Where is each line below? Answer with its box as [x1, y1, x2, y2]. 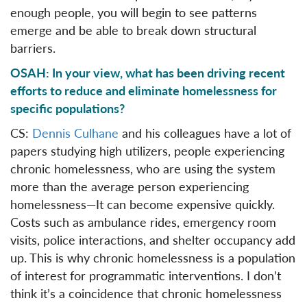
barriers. [10, 38, 59, 56]
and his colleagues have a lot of [119, 123, 291, 141]
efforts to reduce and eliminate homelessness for [10, 81, 277, 99]
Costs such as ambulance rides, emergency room [10, 212, 276, 230]
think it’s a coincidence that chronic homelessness [10, 284, 282, 302]
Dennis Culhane [32, 123, 119, 141]
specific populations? [10, 99, 125, 116]
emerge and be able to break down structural [10, 21, 256, 38]
